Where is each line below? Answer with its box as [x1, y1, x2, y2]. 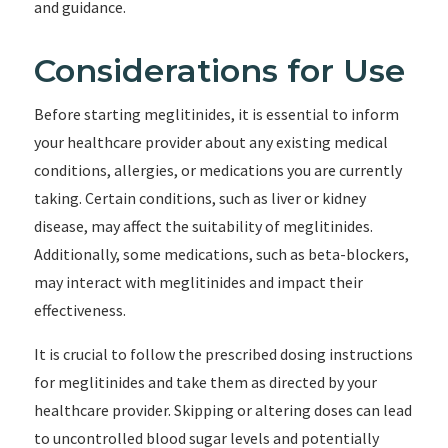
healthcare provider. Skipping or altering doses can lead [33, 400, 412, 420]
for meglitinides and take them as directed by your [33, 372, 377, 392]
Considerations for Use [33, 51, 405, 90]
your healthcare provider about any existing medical [33, 132, 388, 152]
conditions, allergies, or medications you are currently [33, 160, 402, 180]
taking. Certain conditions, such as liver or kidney [33, 188, 366, 208]
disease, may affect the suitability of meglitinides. [33, 216, 373, 236]
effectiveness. [33, 300, 126, 320]
